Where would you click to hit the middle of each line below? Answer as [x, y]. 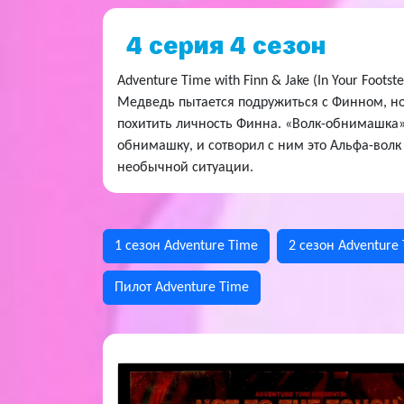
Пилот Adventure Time [182, 288]
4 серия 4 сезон [226, 46]
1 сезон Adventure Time [186, 246]
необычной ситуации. [185, 168]
